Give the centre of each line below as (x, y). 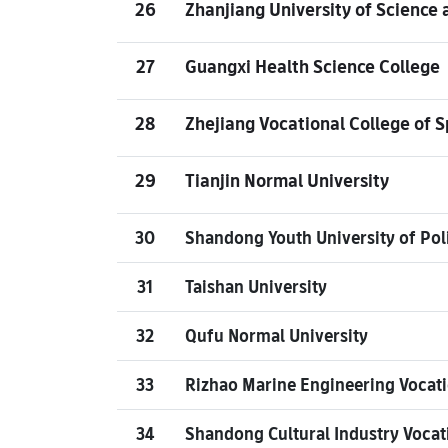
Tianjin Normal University (287, 180)
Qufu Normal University (276, 336)
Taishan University (256, 287)
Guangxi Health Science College (312, 66)
